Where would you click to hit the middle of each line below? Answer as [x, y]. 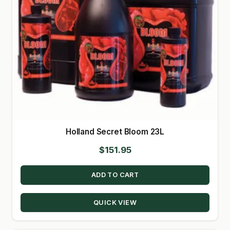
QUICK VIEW [115, 203]
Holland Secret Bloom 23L [115, 131]
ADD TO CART [115, 175]
